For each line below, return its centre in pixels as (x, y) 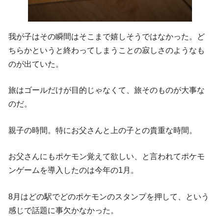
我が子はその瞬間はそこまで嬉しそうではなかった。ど (107, 36)
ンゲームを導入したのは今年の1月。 (73, 170)
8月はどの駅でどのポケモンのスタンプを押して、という (109, 196)
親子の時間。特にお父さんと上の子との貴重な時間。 (103, 130)
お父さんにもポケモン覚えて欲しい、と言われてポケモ (107, 157)
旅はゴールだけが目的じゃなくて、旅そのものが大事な (107, 90)
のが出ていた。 (36, 64)
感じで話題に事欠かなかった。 (63, 210)
